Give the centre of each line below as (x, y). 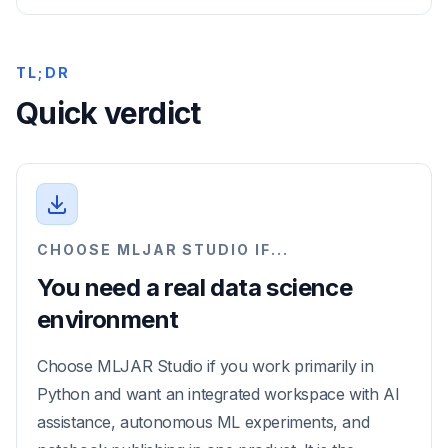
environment (108, 319)
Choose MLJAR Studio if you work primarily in (205, 366)
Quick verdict (108, 113)
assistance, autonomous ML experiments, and (203, 422)
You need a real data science (195, 287)
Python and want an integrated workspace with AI (218, 394)
